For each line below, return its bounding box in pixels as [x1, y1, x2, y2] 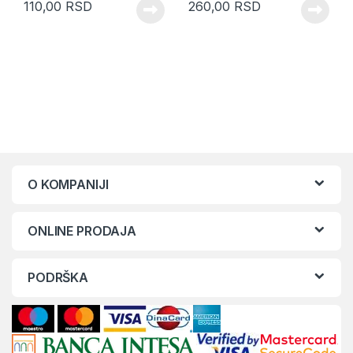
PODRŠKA [28, 269, 89, 285]
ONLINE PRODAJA [28, 222, 137, 239]
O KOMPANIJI [28, 176, 109, 192]
